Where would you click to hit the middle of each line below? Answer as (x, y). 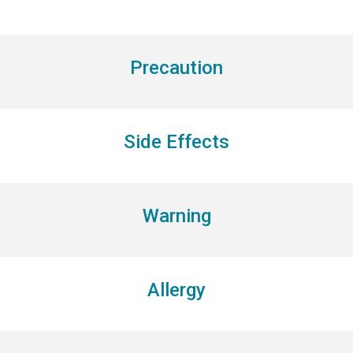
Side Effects (176, 141)
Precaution (176, 67)
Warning (176, 216)
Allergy (176, 290)
